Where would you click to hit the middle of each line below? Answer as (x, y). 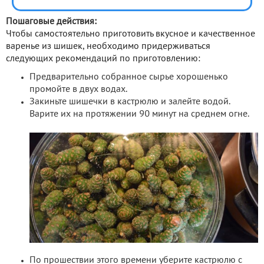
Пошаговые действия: (51, 22)
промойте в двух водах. (78, 89)
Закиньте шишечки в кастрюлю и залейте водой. (130, 102)
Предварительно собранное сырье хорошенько (129, 77)
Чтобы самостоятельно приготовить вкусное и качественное (131, 34)
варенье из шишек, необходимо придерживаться (108, 46)
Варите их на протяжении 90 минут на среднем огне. (139, 114)
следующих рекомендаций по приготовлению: (103, 59)
